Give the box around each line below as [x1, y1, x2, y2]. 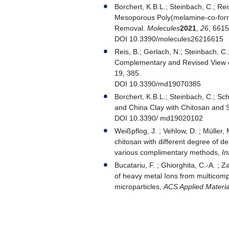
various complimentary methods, [114, 148, 222, 156]
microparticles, [114, 182, 164, 191]
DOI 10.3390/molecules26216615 [114, 34, 223, 43]
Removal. [114, 24, 147, 32]
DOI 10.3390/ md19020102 [114, 113, 203, 122]
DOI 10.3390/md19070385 [114, 79, 201, 88]
